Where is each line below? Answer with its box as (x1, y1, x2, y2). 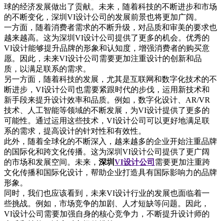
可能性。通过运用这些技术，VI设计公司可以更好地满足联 (4, 116, 210, 125)
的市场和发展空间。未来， (4, 158, 99, 166)
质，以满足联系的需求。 (4, 65, 91, 73)
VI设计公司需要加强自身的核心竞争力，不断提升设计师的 (4, 210, 210, 218)
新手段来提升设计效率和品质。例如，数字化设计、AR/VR (4, 96, 210, 104)
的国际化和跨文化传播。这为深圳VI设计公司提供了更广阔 (4, 147, 210, 156)
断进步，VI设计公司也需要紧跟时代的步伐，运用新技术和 (4, 85, 210, 94)
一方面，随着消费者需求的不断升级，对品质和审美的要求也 (4, 23, 217, 32)
